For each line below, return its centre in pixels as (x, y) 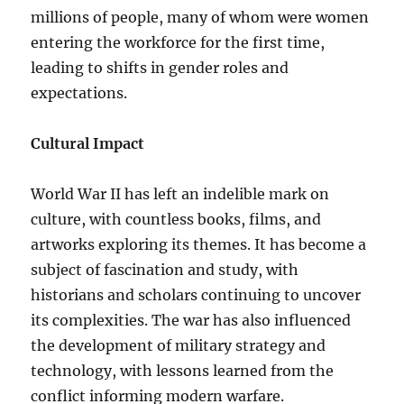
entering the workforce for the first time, (178, 42)
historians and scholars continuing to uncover (196, 295)
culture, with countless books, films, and (176, 219)
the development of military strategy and (179, 345)
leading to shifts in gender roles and (160, 68)
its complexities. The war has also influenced (191, 320)
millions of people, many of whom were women (200, 17)
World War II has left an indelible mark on (180, 194)
